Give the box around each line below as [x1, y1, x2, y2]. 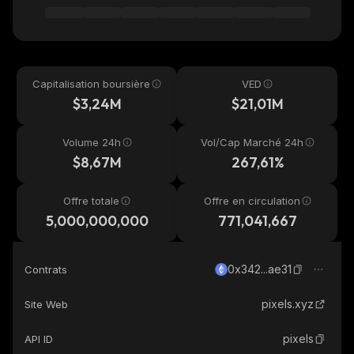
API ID [24, 333, 53, 345]
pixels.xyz [262, 297, 314, 311]
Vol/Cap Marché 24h [200, 136, 303, 149]
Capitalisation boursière [32, 77, 150, 90]
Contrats [24, 263, 67, 276]
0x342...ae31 [228, 262, 292, 276]
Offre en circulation [203, 194, 300, 207]
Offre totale [63, 194, 119, 207]
